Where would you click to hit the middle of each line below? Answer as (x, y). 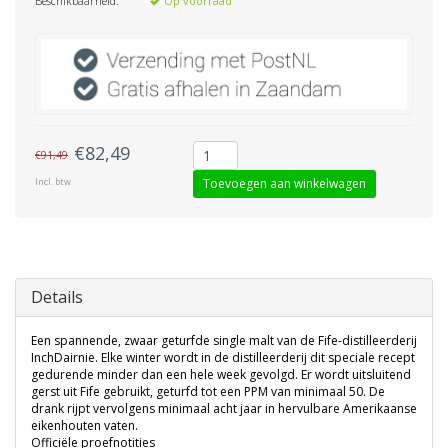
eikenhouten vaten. (84, 426)
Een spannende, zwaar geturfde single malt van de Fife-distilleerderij (224, 341)
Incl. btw (53, 182)
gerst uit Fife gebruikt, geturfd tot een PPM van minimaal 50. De (208, 392)
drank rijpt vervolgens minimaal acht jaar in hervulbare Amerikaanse (224, 409)
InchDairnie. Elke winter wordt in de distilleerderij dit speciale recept (223, 358)
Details (57, 297)
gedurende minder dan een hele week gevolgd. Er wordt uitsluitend (221, 375)
